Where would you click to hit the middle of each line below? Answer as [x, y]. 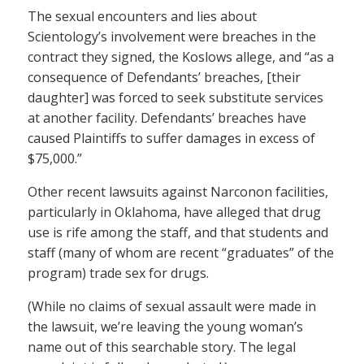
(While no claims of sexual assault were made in [172, 306]
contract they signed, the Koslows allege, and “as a [181, 56]
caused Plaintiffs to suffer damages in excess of [171, 138]
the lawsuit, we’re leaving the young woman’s [165, 326]
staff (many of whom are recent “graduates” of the [181, 252]
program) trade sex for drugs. [118, 273]
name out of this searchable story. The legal [162, 347]
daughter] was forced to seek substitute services [175, 97]
